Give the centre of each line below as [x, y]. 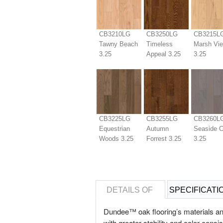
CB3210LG [114, 34]
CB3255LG [162, 119]
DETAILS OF [131, 190]
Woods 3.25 [116, 139]
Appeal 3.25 [163, 54]
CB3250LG [162, 34]
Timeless [159, 44]
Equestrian [114, 129]
